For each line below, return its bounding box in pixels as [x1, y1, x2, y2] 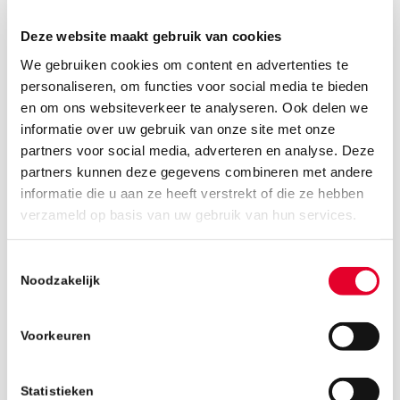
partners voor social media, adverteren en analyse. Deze [21, 142, 375, 158]
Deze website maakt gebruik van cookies [21, 28, 282, 44]
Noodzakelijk [21, 273, 101, 287]
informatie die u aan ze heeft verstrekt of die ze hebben [21, 185, 363, 201]
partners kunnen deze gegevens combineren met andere [21, 163, 373, 179]
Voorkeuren [21, 329, 91, 343]
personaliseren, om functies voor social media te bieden [21, 78, 369, 94]
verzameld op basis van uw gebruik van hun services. [21, 206, 357, 222]
